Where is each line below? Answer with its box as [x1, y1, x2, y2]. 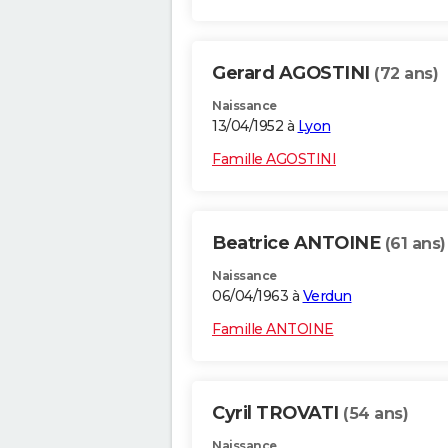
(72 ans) [374, 64, 438, 84]
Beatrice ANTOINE [212, 232, 385, 255]
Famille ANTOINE [212, 320, 334, 339]
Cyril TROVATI [212, 402, 343, 425]
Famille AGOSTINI [212, 150, 336, 169]
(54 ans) [343, 404, 408, 424]
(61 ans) [384, 234, 446, 254]
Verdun [302, 287, 352, 306]
